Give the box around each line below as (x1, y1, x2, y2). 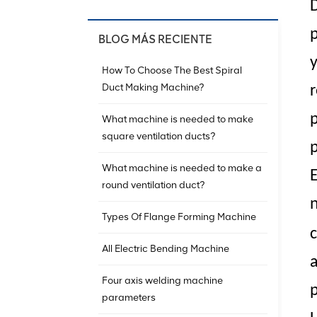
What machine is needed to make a (102, 162, 262, 175)
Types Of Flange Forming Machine (102, 211, 256, 224)
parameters (102, 292, 156, 304)
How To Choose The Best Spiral (102, 64, 242, 77)
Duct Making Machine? (102, 81, 204, 94)
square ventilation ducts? (102, 130, 215, 143)
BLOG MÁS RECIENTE (98, 33, 212, 47)
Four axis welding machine (102, 275, 223, 287)
